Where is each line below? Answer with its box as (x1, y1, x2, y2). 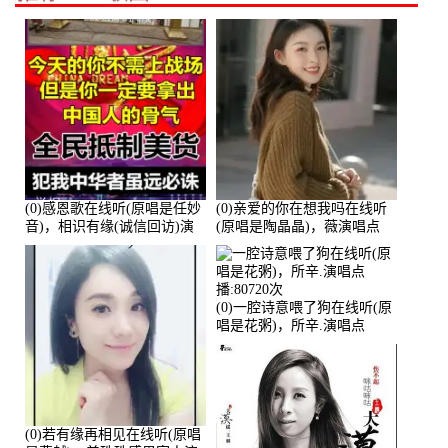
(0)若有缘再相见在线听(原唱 (25, 426, 201, 442)
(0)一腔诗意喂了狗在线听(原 (215, 300, 392, 316)
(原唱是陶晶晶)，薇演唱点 (215, 219, 380, 235)
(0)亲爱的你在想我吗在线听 (215, 201, 387, 217)
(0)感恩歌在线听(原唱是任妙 (25, 201, 201, 217)
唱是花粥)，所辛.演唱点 (215, 318, 365, 334)
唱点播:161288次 (25, 237, 127, 253)
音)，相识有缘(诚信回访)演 (25, 219, 194, 235)
